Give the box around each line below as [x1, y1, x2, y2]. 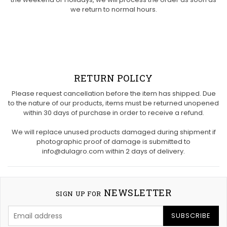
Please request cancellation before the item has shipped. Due [11, 89, 216, 99]
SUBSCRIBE [171, 211, 211, 221]
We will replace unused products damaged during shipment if [11, 127, 216, 137]
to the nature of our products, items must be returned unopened [8, 98, 219, 108]
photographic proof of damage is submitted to [36, 137, 191, 147]
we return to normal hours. [70, 5, 157, 15]
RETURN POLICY [73, 72, 154, 85]
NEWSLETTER [103, 186, 172, 199]
